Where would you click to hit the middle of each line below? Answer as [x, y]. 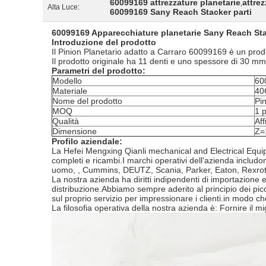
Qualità [66, 121]
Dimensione [75, 131]
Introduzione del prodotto [104, 42]
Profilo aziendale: [87, 141]
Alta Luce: [64, 7]
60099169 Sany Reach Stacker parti [181, 12]
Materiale [70, 91]
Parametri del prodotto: [99, 71]
